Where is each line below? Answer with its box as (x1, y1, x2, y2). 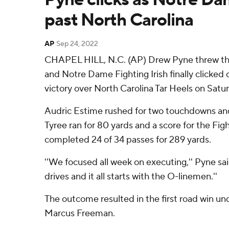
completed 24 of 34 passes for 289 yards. (44, 134, 211, 146)
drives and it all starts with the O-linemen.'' (44, 171, 217, 182)
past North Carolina (44, 9, 193, 31)
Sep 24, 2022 (56, 39, 98, 49)
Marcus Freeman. (44, 208, 115, 219)
